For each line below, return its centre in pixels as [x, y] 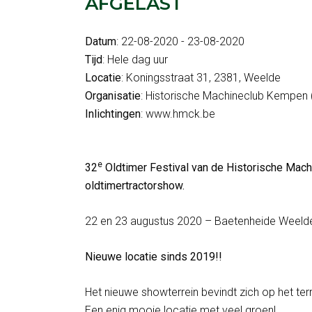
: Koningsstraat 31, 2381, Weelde [201, 78]
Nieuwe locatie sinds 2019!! [154, 257]
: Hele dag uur [135, 60]
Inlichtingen [113, 114]
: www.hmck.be [178, 114]
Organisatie [113, 96]
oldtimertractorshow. [135, 186]
